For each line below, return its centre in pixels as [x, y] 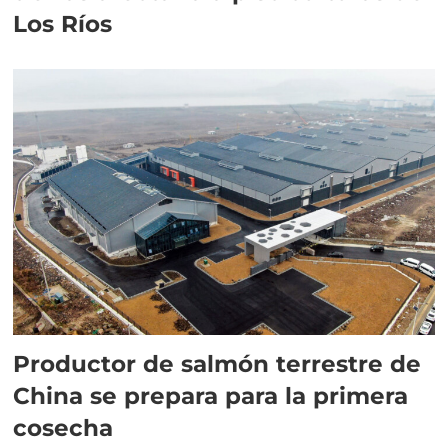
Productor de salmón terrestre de [217, 363]
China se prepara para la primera [211, 395]
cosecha [63, 427]
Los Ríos [63, 24]
